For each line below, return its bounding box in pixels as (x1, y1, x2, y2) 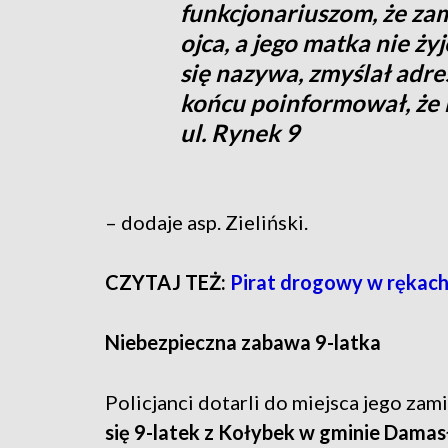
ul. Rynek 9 (179, 118, 299, 148)
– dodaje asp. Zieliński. (105, 210, 308, 235)
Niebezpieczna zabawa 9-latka (105, 330, 381, 355)
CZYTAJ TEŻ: (105, 270, 230, 295)
